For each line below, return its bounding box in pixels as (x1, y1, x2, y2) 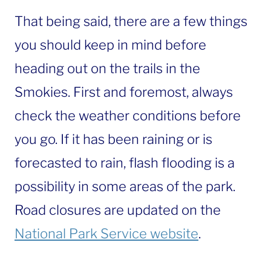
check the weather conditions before (15, 107, 241, 123)
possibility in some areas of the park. (15, 178, 235, 194)
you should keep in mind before (15, 36, 206, 53)
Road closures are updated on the (15, 201, 221, 218)
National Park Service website (15, 225, 198, 241)
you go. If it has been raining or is (15, 131, 212, 147)
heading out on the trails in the (15, 60, 200, 76)
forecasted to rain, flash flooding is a (15, 154, 235, 171)
